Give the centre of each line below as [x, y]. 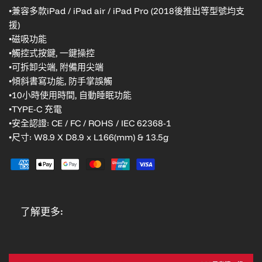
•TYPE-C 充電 [35, 109]
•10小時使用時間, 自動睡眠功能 [70, 95]
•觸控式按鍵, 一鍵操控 [52, 53]
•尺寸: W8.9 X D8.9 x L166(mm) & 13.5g [89, 137]
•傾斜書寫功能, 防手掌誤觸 [61, 81]
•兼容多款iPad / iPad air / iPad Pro [80, 11]
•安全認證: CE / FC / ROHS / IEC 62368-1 [90, 123]
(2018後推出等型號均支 [198, 11]
